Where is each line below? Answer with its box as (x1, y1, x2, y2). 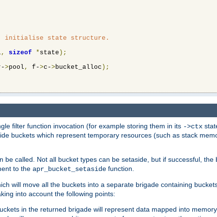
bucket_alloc (55, 63, 102, 71)
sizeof (9, 48, 32, 56)
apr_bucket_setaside (32, 165, 106, 173)
